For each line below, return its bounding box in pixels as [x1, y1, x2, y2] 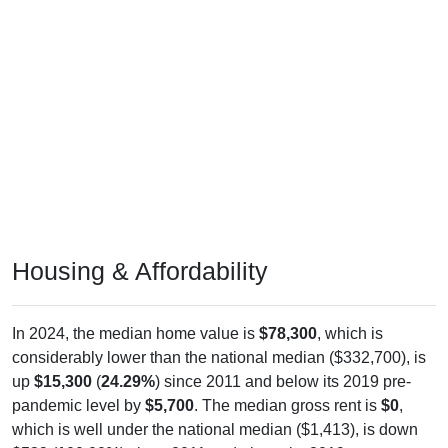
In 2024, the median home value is [12, 324, 259, 342]
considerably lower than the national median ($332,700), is [12, 348, 426, 366]
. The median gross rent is [194, 396, 381, 414]
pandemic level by [12, 396, 145, 414]
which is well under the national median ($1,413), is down [12, 420, 418, 438]
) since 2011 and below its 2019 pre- [155, 372, 411, 390]
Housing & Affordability [12, 256, 268, 285]
